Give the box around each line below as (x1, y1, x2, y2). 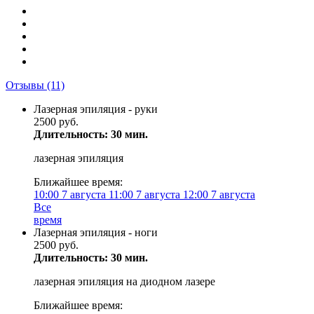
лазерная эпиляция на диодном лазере (34, 275, 215, 287)
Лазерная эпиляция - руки (34, 103, 158, 115)
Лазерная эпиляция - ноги (34, 226, 158, 238)
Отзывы (6, 79, 47, 91)
